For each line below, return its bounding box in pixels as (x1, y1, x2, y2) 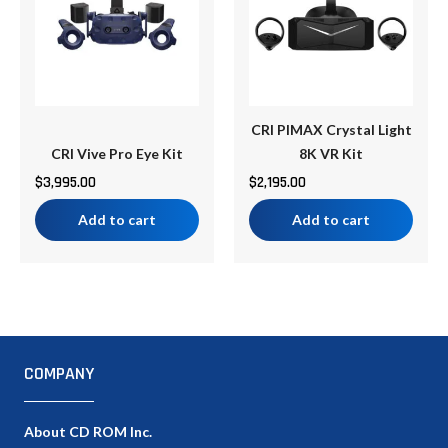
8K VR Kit (299, 144, 363, 162)
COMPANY (24, 361, 94, 385)
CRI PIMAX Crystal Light (250, 120, 412, 138)
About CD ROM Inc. (24, 423, 152, 441)
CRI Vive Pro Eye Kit (51, 144, 183, 162)
